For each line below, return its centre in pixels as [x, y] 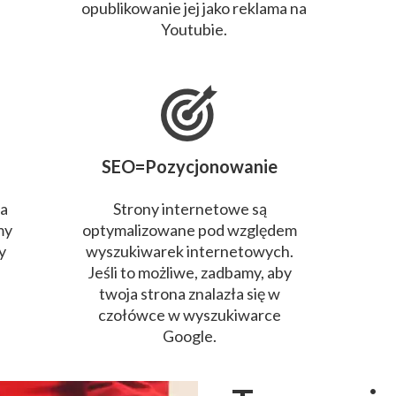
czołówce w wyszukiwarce [190, 315]
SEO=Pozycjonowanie [190, 166]
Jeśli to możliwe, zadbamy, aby [190, 272]
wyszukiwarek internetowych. [190, 251]
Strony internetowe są [190, 209]
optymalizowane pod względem [190, 230]
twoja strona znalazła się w [190, 293]
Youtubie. [194, 29]
